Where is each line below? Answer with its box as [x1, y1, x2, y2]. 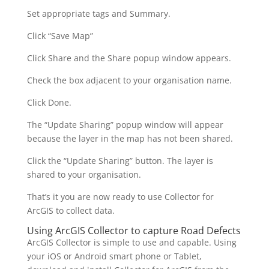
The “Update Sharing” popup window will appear [26, 118, 223, 130]
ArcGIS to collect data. [26, 204, 115, 216]
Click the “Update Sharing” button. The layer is [26, 154, 213, 166]
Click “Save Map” [26, 29, 93, 41]
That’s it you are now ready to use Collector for [26, 190, 214, 202]
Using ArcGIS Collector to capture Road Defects [26, 223, 241, 237]
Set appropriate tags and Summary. [26, 7, 171, 19]
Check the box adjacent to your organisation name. [26, 74, 232, 86]
